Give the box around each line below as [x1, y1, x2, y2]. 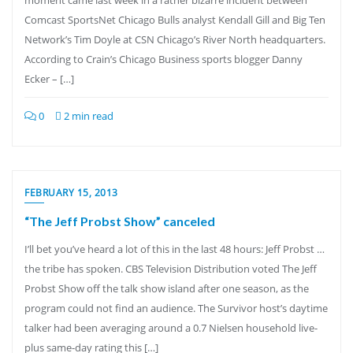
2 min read [61, 109, 113, 123]
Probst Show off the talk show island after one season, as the [24, 281, 309, 295]
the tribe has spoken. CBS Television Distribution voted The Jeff [24, 262, 317, 276]
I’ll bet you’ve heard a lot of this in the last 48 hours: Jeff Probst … [24, 242, 325, 256]
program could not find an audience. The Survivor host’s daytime [24, 301, 328, 315]
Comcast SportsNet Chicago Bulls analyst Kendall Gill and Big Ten [24, 13, 325, 27]
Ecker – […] [24, 72, 74, 86]
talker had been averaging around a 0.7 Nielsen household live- [24, 321, 318, 335]
